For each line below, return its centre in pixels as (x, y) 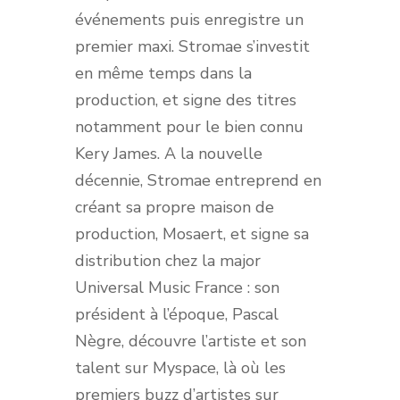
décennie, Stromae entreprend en (198, 180)
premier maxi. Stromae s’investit (192, 46)
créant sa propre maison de (175, 207)
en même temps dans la (163, 73)
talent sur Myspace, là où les (180, 367)
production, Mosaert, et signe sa (192, 233)
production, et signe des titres (186, 100)
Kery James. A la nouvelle (169, 153)
